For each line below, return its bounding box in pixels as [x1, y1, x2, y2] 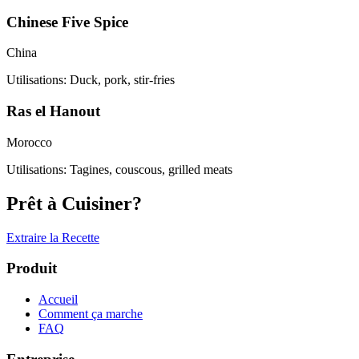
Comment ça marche [38, 307, 143, 321]
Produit [6, 260, 57, 277]
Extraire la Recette [6, 230, 99, 244]
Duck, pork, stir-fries [70, 73, 175, 87]
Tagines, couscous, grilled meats [70, 162, 232, 176]
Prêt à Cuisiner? [6, 192, 142, 214]
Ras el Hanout [6, 103, 100, 120]
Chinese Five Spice [6, 13, 128, 30]
